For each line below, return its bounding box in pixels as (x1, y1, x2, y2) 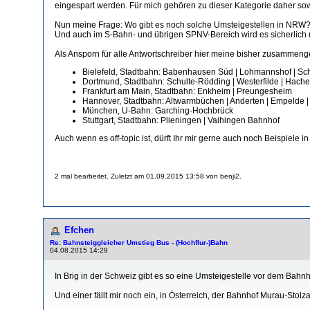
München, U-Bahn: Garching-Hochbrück (82, 105, 233, 116)
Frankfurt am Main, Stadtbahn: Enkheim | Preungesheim (82, 86, 292, 96)
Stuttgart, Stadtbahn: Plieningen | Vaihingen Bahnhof (82, 115, 280, 125)
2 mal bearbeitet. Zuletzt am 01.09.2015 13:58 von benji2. (55, 172, 241, 180)
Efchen (64, 224, 94, 235)
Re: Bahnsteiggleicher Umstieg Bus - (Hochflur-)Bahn (50, 238, 228, 246)
